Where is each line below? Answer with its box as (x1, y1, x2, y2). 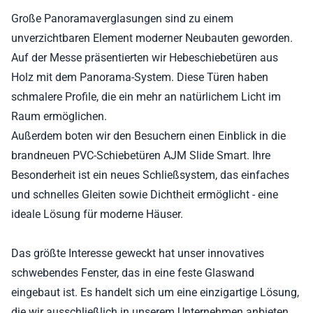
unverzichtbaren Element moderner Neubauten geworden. (11, 31, 293, 45)
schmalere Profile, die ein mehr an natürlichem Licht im (11, 90, 281, 103)
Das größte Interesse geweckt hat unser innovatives (11, 247, 264, 260)
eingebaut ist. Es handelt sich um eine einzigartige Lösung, (11, 286, 299, 299)
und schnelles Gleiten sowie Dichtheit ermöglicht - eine (11, 188, 278, 201)
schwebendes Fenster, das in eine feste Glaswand (11, 266, 254, 279)
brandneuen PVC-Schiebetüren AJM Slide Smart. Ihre (11, 149, 270, 162)
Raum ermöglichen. (11, 110, 107, 123)
